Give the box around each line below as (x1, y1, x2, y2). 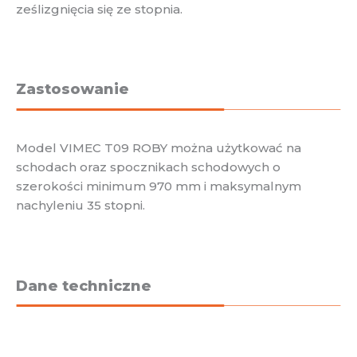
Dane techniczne (16, 277, 151, 295)
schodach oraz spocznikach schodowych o (16, 159, 280, 175)
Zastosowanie (16, 80, 129, 99)
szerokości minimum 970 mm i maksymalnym (16, 178, 301, 194)
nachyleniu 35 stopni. (16, 198, 145, 214)
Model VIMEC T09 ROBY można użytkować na (16, 140, 301, 156)
